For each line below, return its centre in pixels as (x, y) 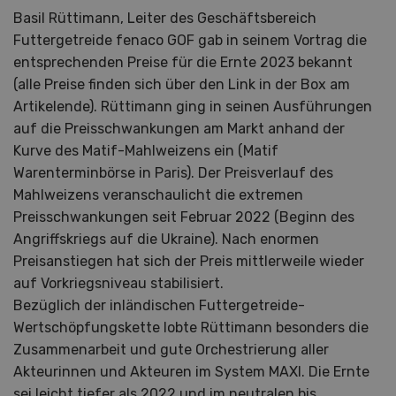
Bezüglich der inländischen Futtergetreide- (159, 305)
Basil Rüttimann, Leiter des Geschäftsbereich (165, 18)
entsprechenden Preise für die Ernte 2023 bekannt (183, 62)
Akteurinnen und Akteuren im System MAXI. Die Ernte (191, 371)
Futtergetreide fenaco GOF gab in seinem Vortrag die (190, 40)
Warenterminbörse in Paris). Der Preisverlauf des (173, 172)
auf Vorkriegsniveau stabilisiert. (118, 283)
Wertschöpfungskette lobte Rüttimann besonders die (191, 327)
